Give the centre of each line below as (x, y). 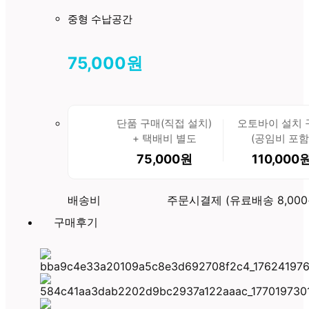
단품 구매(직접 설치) (165, 123)
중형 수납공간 (100, 19)
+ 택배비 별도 (164, 138)
